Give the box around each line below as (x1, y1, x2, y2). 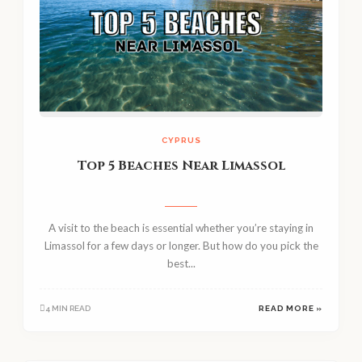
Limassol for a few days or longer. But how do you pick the (44, 239, 318, 253)
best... (166, 257, 196, 271)
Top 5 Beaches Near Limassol (77, 157, 285, 175)
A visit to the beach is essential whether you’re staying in (48, 221, 314, 235)
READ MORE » (259, 304, 322, 314)
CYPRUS (161, 136, 201, 145)
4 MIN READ (45, 304, 90, 314)
